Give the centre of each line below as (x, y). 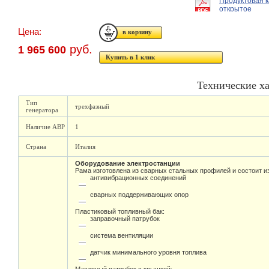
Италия (85, 147)
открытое (235, 9)
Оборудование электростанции (128, 163)
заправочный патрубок (125, 223)
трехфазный (92, 106)
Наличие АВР (45, 127)
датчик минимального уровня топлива (148, 257)
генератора (42, 110)
